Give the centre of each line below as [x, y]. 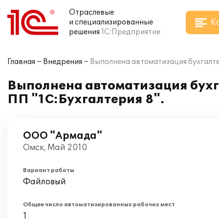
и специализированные [111, 22]
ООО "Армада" [63, 136]
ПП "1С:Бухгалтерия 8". [86, 99]
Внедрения [63, 62]
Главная [21, 62]
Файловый [44, 182]
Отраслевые [91, 12]
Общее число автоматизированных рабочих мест [99, 205]
